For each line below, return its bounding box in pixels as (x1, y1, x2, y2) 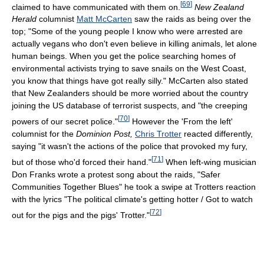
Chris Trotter (135, 129, 181, 138)
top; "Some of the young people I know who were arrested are (12, 27, 243, 37)
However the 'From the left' (130, 117, 233, 126)
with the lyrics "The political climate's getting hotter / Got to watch (12, 194, 253, 204)
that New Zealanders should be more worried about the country (12, 88, 248, 98)
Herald (12, 14, 37, 24)
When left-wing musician (163, 157, 256, 167)
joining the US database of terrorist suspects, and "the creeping (12, 101, 247, 111)
